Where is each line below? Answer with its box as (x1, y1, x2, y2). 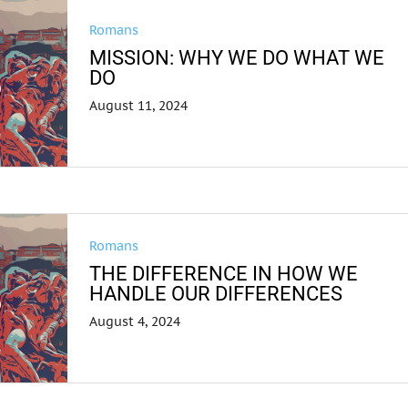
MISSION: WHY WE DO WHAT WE (89, 46, 385, 69)
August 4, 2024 (89, 313, 181, 330)
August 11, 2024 (89, 97, 189, 114)
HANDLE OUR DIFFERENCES (89, 282, 343, 305)
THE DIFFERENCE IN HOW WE (89, 262, 359, 285)
